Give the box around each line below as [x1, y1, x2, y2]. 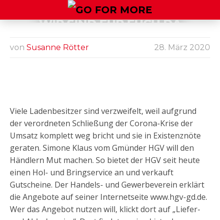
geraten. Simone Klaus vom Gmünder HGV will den [10, 142, 194, 153]
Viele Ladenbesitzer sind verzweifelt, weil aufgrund [10, 106, 196, 116]
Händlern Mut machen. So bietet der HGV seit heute [10, 155, 200, 165]
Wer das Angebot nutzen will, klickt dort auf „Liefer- [10, 204, 200, 215]
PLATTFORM [79, 42, 141, 57]
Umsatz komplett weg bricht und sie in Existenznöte [10, 130, 201, 141]
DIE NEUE [86, 33, 134, 49]
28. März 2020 [154, 43, 210, 52]
